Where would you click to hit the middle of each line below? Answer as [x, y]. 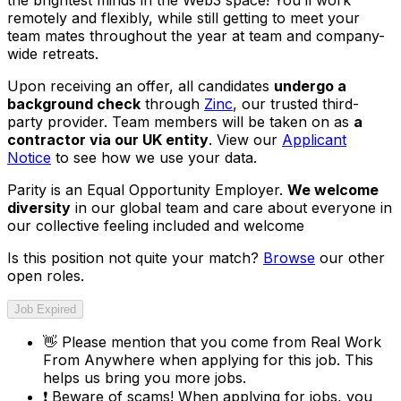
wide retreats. [53, 53]
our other [350, 257]
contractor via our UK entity [108, 139]
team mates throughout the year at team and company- [196, 35]
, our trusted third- [296, 103]
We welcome [333, 189]
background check [74, 103]
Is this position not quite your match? [135, 257]
